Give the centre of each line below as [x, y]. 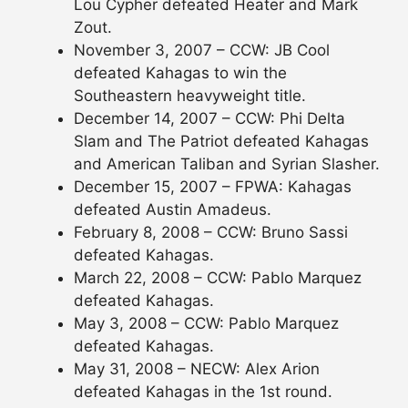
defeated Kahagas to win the [180, 73]
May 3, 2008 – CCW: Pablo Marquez [206, 324]
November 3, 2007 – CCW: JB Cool [202, 51]
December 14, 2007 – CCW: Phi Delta [209, 119]
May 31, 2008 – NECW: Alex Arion [197, 369]
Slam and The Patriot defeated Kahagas [221, 142]
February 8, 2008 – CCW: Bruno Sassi [211, 233]
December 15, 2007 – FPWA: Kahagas [213, 187]
